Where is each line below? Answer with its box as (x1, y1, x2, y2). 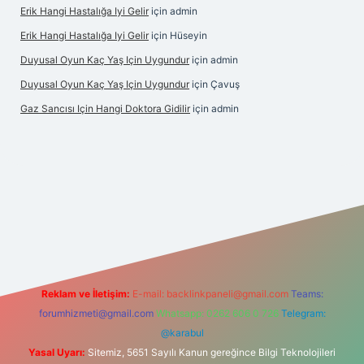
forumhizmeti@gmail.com (38, 307, 154, 319)
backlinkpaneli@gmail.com (166, 288, 288, 300)
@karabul (160, 327, 204, 339)
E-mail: (132, 288, 167, 300)
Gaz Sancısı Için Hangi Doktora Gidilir (20, 102, 190, 115)
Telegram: (280, 307, 326, 319)
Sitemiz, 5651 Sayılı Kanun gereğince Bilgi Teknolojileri (85, 346, 336, 358)
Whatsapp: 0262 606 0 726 (155, 307, 279, 319)
